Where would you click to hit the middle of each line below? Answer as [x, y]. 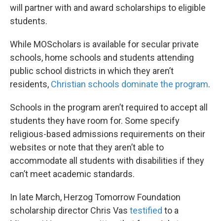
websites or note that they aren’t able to [87, 147]
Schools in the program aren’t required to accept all [109, 107]
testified [146, 210]
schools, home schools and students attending [102, 57]
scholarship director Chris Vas [70, 210]
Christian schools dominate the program [129, 84]
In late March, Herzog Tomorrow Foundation [95, 197]
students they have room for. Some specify [95, 120]
